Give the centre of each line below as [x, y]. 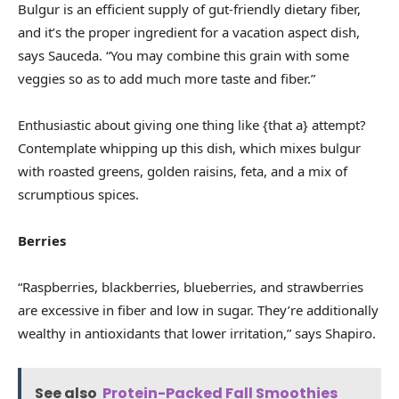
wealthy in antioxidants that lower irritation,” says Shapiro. [199, 333]
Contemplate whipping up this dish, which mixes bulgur [189, 147]
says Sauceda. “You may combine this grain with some [183, 55]
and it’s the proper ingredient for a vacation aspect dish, [189, 32]
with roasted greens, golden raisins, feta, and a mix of [183, 171]
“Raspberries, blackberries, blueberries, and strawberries [191, 286]
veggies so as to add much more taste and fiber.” [168, 78]
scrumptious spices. [80, 194]
